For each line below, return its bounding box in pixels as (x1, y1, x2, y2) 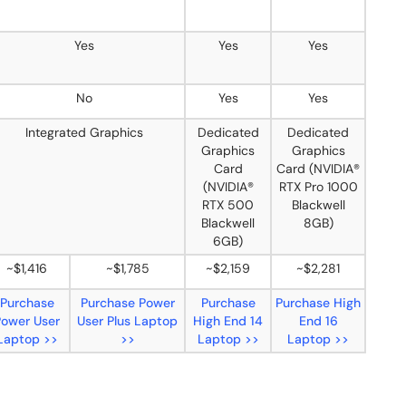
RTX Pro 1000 (278, 179, 358, 195)
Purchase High (275, 295, 361, 311)
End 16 (298, 313, 338, 329)
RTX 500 (202, 197, 254, 213)
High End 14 (193, 313, 263, 329)
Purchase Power (80, 295, 175, 311)
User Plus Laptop (77, 313, 178, 329)
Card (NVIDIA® (276, 160, 360, 177)
